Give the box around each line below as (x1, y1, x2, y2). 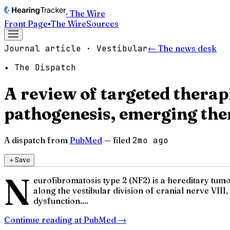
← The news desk (148, 43, 217, 53)
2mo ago (132, 135, 168, 146)
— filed (104, 135, 130, 145)
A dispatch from (4, 135, 68, 145)
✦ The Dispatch (4, 62, 76, 73)
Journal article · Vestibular (4, 43, 148, 54)
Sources (86, 18, 119, 29)
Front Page (4, 18, 48, 29)
